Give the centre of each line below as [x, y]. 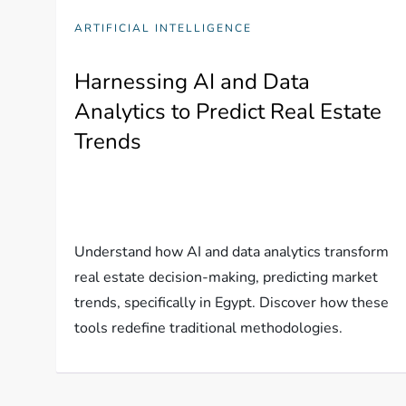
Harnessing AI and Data [193, 82]
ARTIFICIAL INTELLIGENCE [164, 29]
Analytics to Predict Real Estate [228, 112]
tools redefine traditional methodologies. [209, 329]
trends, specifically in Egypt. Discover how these [232, 303]
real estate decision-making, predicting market [227, 278]
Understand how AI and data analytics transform [232, 252]
